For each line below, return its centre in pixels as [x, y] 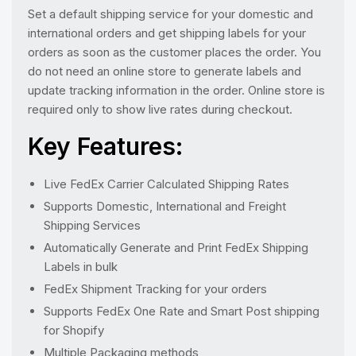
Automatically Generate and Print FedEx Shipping [176, 248]
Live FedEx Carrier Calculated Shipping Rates [166, 184]
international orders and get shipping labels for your [167, 33]
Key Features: [105, 146]
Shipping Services [92, 225]
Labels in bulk [81, 267]
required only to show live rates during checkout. [160, 109]
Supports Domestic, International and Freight [165, 206]
